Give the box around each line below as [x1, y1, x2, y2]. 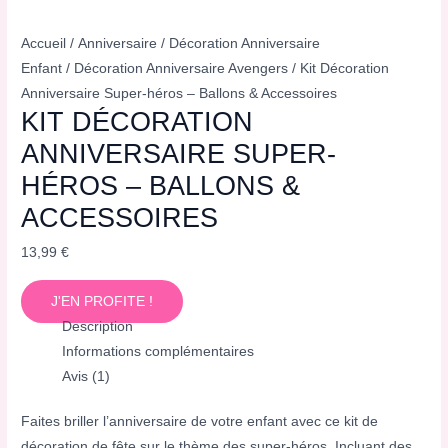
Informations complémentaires [62, 343, 255, 359]
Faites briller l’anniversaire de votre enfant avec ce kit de [21, 414, 379, 430]
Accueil [21, 36, 67, 52]
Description [62, 318, 134, 334]
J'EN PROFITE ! [51, 293, 154, 309]
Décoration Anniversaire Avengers [74, 61, 289, 77]
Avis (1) [62, 368, 111, 384]
